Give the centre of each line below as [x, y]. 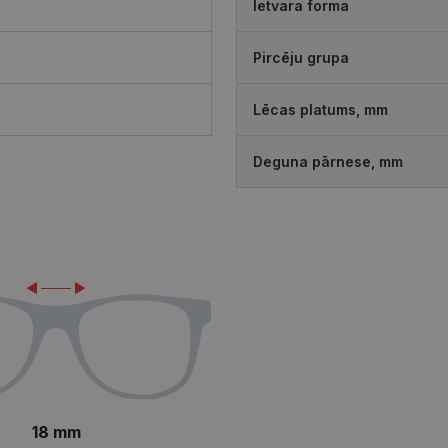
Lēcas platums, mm [320, 109]
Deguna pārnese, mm [328, 161]
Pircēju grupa [301, 57]
